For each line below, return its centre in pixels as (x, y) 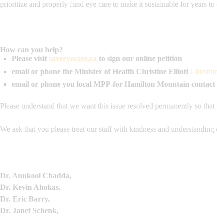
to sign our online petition (139, 59)
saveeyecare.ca (73, 59)
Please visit (29, 59)
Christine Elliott (163, 71)
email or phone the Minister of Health (74, 71)
